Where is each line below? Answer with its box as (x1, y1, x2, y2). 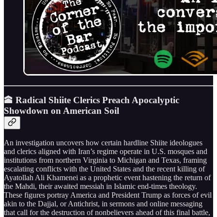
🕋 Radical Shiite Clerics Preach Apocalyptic (4, 95, 179, 106)
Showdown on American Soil (4, 106, 119, 116)
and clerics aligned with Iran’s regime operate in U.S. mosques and (4, 147, 207, 156)
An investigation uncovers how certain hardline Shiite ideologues (4, 139, 202, 147)
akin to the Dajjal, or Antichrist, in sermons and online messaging (4, 200, 202, 208)
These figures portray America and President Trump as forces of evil (4, 191, 212, 200)
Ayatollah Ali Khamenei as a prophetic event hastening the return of (4, 173, 211, 182)
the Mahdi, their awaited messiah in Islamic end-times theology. (4, 182, 197, 191)
